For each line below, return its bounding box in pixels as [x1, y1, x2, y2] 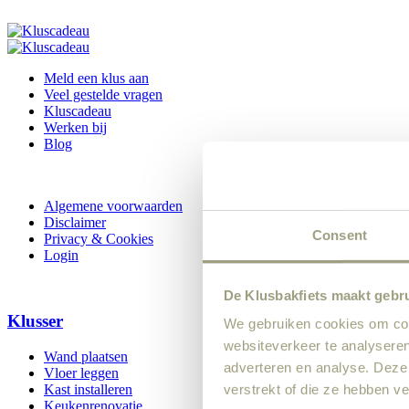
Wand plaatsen [44, 349, 128, 365]
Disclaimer [44, 214, 106, 230]
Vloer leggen [44, 365, 119, 382]
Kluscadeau [44, 102, 111, 119]
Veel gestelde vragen [44, 86, 163, 102]
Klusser [7, 311, 63, 331]
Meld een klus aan [44, 69, 149, 86]
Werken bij [44, 119, 107, 135]
